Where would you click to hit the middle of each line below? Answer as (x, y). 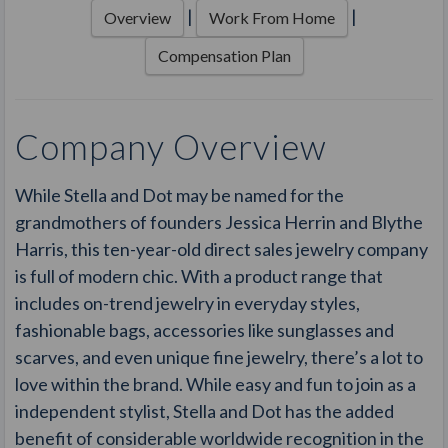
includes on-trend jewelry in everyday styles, (188, 303)
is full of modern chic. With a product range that (199, 276)
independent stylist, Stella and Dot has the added (205, 411)
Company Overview (171, 147)
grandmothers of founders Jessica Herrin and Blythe (219, 222)
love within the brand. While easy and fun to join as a (216, 384)
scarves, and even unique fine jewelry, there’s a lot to (219, 357)
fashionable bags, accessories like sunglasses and (205, 330)
